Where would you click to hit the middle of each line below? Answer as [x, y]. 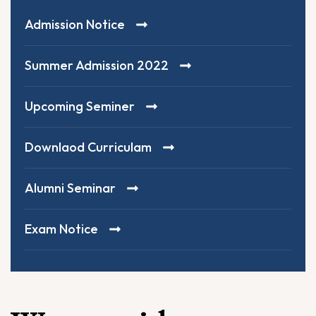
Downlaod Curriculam [88, 147]
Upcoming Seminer [80, 107]
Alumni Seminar [70, 188]
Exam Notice [61, 229]
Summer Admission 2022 [97, 66]
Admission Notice [75, 25]
